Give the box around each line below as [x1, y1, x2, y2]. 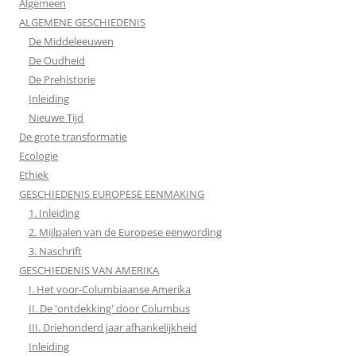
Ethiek [19, 168, 48, 182]
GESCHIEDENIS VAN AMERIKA [19, 263, 159, 277]
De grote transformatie [19, 130, 127, 144]
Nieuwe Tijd [29, 110, 83, 125]
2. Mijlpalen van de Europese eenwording [29, 225, 222, 239]
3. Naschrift [29, 244, 82, 258]
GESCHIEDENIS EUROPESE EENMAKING [19, 187, 204, 201]
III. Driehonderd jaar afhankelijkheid [29, 320, 197, 335]
